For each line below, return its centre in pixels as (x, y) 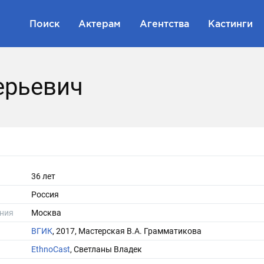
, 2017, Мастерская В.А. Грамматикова (127, 231)
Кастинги (230, 23)
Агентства (164, 23)
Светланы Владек (108, 249)
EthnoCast (51, 249)
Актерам (100, 23)
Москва (46, 213)
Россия (45, 194)
